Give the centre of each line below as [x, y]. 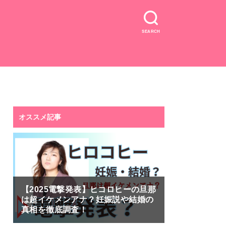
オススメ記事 [40, 117]
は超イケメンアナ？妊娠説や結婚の [88, 200]
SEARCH [151, 31]
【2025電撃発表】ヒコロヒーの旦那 [89, 190]
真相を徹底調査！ [54, 210]
